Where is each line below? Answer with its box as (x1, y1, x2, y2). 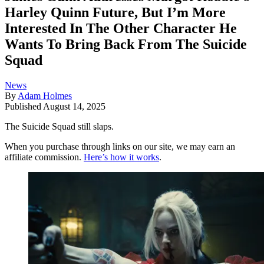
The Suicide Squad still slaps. (5, 121, 114, 132)
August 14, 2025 (43, 101, 105, 112)
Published (5, 101, 43, 112)
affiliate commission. (5, 152, 84, 163)
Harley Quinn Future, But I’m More (5, 5, 226, 21)
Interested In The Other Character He (5, 21, 237, 37)
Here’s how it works (84, 152, 159, 163)
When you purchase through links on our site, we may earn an (5, 141, 235, 152)
